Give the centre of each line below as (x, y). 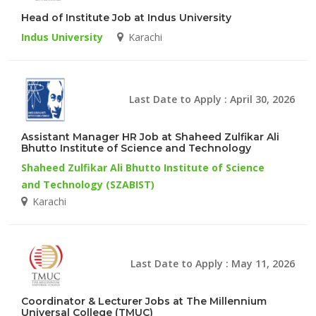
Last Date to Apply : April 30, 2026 (212, 99)
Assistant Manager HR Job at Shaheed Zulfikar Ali (150, 136)
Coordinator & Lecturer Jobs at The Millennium (144, 301)
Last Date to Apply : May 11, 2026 (213, 263)
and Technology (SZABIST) (88, 184)
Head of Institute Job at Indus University (126, 17)
